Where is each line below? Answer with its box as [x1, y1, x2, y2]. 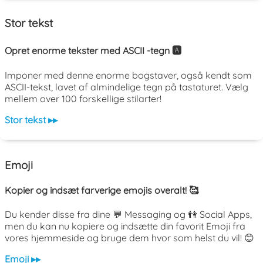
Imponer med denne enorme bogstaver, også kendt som [5, 69, 252, 81]
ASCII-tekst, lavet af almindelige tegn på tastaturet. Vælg [5, 80, 248, 93]
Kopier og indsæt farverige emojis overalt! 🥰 [5, 184, 198, 196]
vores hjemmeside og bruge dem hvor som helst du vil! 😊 [5, 232, 254, 244]
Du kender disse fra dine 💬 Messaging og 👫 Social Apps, [5, 208, 252, 221]
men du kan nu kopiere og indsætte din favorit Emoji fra [5, 220, 245, 232]
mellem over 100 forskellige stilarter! [5, 92, 161, 104]
